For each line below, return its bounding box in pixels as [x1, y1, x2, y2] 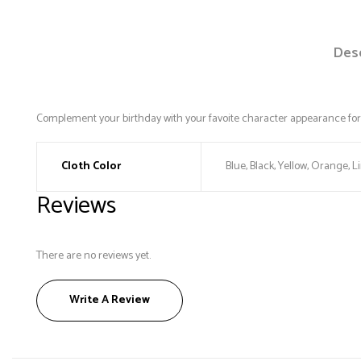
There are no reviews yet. [36, 247, 151, 266]
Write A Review [69, 291, 150, 310]
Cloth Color [61, 157, 121, 176]
